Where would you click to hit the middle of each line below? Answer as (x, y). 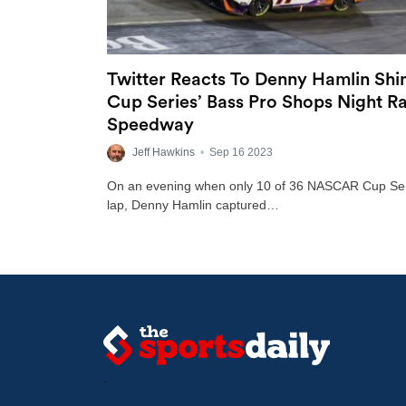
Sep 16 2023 (241, 153)
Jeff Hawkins (164, 153)
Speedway (150, 125)
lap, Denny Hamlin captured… (193, 205)
